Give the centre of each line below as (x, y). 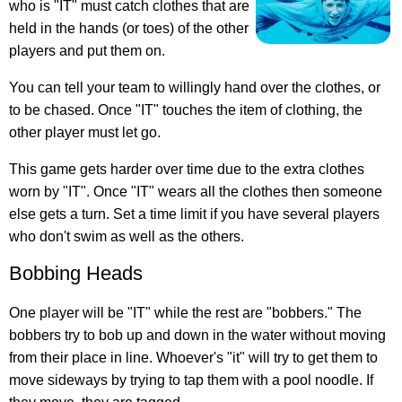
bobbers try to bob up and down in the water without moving (197, 336)
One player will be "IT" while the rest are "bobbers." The (185, 313)
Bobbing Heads (76, 274)
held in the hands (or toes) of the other (129, 29)
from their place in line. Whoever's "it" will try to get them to (193, 358)
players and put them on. (87, 51)
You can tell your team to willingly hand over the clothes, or (195, 88)
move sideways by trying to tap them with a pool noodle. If (191, 380)
